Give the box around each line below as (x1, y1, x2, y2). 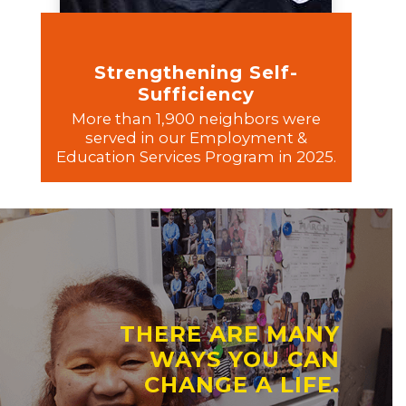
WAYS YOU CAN (149, 346, 340, 372)
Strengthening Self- (93, 62, 298, 84)
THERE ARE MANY (119, 321, 340, 347)
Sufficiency (137, 83, 255, 106)
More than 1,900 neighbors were (71, 110, 321, 129)
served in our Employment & (84, 129, 307, 148)
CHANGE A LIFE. (143, 372, 340, 398)
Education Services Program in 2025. (55, 148, 336, 167)
